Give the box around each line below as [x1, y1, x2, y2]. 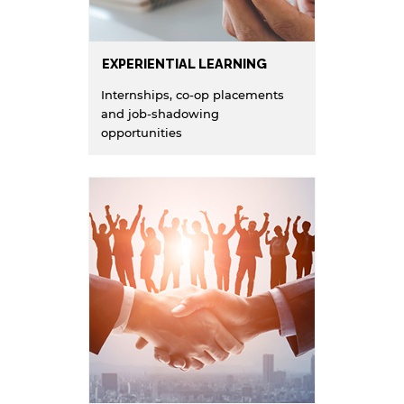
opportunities [101, 124, 182, 140]
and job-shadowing [101, 106, 219, 121]
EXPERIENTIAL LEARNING [102, 56, 268, 71]
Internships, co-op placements [101, 87, 284, 102]
